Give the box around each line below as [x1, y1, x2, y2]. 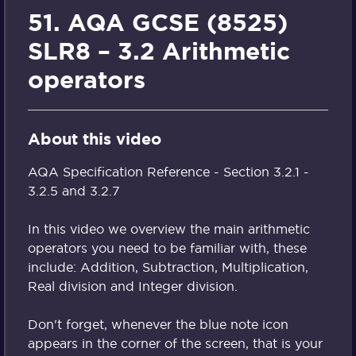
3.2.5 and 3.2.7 [28, 182, 120, 199]
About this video [28, 129, 161, 150]
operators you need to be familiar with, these [28, 239, 307, 256]
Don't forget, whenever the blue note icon [28, 315, 288, 332]
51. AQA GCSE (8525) [28, 6, 288, 39]
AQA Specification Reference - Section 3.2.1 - [28, 163, 309, 180]
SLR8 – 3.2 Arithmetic [28, 35, 290, 68]
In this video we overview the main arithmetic [28, 220, 310, 237]
